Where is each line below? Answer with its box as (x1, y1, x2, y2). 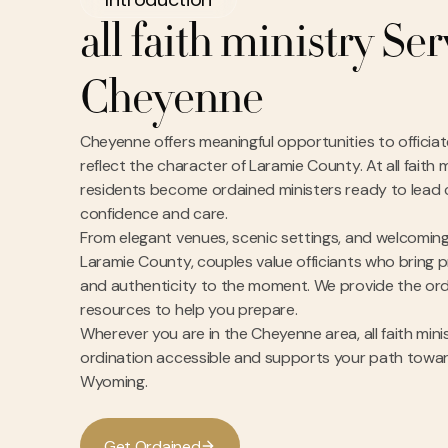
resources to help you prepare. (80, 299, 298, 320)
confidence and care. (80, 203, 228, 224)
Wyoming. (80, 371, 148, 392)
